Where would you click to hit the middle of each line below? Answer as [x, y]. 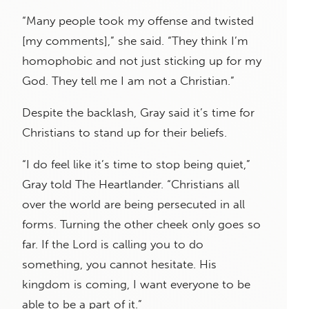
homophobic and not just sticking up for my [142, 60]
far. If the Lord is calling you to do [113, 244]
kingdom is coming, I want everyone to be [136, 284]
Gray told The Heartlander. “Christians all [131, 184]
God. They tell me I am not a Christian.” [128, 80]
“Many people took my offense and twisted [138, 20]
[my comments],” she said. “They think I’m [135, 40]
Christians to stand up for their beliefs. [124, 132]
